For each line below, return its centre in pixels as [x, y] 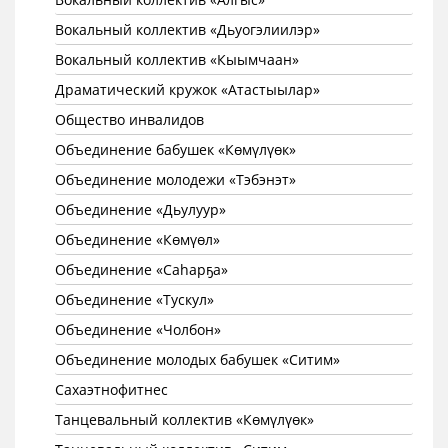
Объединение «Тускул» [134, 299]
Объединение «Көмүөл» [137, 239]
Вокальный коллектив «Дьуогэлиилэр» [187, 29]
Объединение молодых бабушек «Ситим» [197, 359]
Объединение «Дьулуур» [140, 209]
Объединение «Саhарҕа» [141, 269]
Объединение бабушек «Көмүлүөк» [175, 149]
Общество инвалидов [129, 119]
